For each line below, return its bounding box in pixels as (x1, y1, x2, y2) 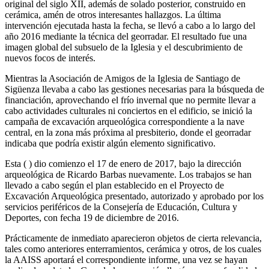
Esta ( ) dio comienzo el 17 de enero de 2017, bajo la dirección (5, 158, 241, 169)
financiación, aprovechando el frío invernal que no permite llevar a (5, 94, 256, 105)
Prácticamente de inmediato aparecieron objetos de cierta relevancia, (5, 232, 262, 243)
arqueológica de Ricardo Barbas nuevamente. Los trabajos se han (5, 169, 252, 180)
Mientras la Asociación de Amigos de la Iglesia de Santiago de (5, 73, 240, 83)
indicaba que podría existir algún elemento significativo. (5, 138, 216, 148)
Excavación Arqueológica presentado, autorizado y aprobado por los (5, 190, 264, 201)
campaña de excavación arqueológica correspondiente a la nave (5, 116, 244, 127)
